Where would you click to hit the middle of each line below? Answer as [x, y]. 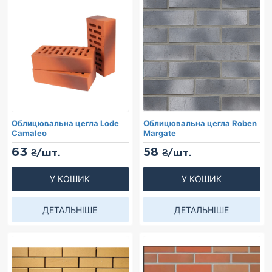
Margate [159, 133]
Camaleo [29, 133]
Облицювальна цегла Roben [200, 124]
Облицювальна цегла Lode [65, 124]
